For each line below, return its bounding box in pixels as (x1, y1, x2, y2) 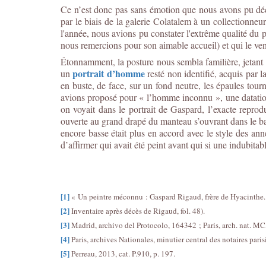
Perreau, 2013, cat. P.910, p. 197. (69, 248, 175, 259)
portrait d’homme (72, 66, 145, 80)
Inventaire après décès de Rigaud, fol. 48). (69, 205, 205, 216)
